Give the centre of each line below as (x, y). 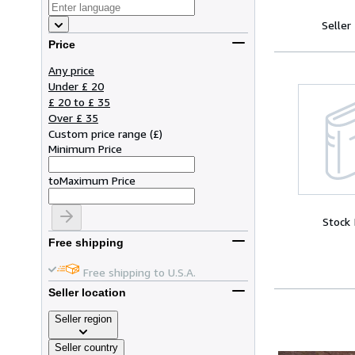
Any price (71, 70)
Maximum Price (97, 180)
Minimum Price (85, 148)
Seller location (87, 293)
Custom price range (97, 133)
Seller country (86, 347)
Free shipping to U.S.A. (139, 272)
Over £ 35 (73, 117)
